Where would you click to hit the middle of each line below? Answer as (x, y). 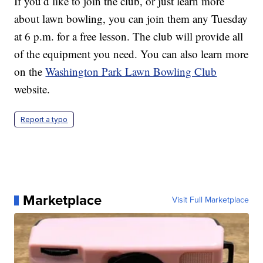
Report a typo (44, 120)
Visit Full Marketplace (210, 200)
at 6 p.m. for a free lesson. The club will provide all (129, 36)
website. (32, 89)
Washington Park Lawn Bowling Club (131, 72)
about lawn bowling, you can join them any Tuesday (131, 19)
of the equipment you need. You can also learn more (131, 54)
